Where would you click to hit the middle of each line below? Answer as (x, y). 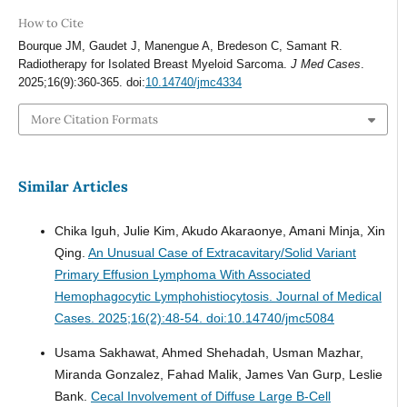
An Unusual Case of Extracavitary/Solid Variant (222, 252)
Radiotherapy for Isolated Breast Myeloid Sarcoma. (154, 65)
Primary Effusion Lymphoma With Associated (182, 274)
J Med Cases (325, 65)
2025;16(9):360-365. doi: (81, 83)
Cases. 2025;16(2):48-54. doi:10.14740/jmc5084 (194, 318)
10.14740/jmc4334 (193, 83)
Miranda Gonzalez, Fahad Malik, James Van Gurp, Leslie (218, 374)
